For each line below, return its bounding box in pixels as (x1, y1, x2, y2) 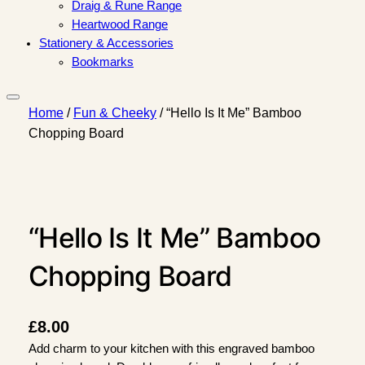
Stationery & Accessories (39, 37, 174, 51)
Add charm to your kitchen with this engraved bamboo (28, 342, 314, 356)
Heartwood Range (72, 18, 168, 32)
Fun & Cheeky (73, 105, 156, 120)
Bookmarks (72, 55, 134, 69)
